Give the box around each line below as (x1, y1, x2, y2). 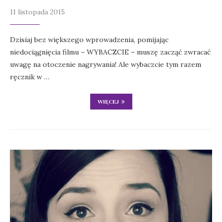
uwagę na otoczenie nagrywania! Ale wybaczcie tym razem (10, 60, 201, 69)
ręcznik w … (10, 72, 50, 82)
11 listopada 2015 (10, 7, 65, 17)
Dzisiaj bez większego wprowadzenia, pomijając (10, 35, 168, 45)
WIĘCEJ (97, 98, 119, 106)
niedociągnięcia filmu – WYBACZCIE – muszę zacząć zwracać (10, 48, 211, 57)
